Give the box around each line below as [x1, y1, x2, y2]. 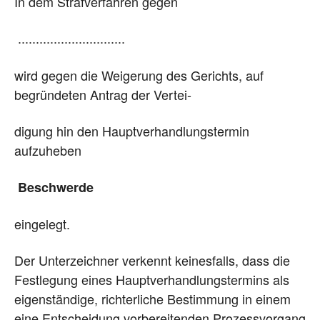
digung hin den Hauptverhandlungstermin [14, 121, 249, 140]
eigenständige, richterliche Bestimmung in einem [14, 289, 291, 308]
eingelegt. [14, 214, 70, 233]
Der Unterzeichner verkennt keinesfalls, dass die [14, 250, 290, 269]
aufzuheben [14, 140, 81, 159]
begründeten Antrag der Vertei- [14, 84, 191, 104]
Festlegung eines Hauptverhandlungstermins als [14, 269, 289, 289]
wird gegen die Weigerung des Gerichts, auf [14, 65, 264, 84]
